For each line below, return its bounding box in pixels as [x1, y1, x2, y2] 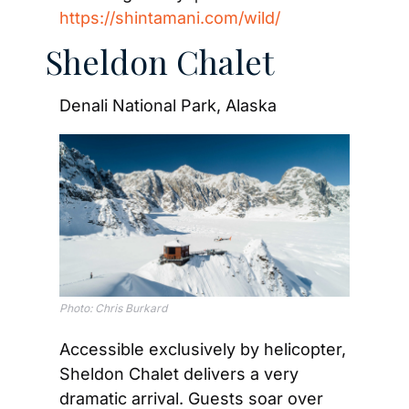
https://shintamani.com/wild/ [59, 7, 280, 27]
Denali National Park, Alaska [59, 95, 277, 115]
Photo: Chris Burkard [59, 301, 167, 316]
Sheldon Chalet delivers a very [59, 364, 299, 384]
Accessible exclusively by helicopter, [59, 340, 346, 360]
